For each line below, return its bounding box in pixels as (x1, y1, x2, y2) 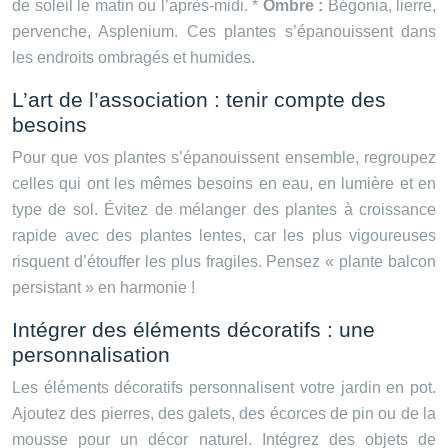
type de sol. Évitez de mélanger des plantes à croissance (12, 201, 436, 219)
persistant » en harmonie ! (12, 279, 195, 297)
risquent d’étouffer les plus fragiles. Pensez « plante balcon (12, 253, 436, 271)
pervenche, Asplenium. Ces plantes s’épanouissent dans (12, 23, 436, 41)
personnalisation (12, 343, 170, 367)
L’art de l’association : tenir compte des (12, 88, 386, 112)
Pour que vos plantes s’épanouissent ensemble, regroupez (12, 149, 436, 167)
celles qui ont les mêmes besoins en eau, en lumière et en (12, 175, 436, 193)
